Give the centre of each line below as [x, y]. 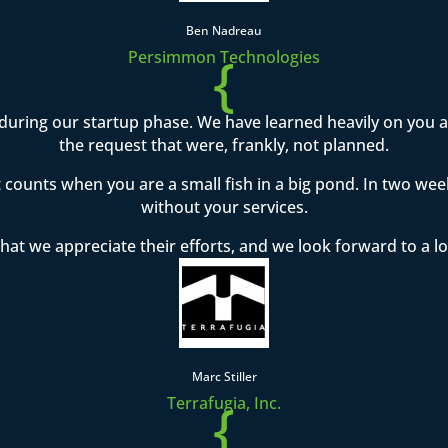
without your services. [224, 207]
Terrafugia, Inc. [224, 403]
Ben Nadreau [224, 31]
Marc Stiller [224, 377]
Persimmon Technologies [224, 57]
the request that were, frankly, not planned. [224, 145]
